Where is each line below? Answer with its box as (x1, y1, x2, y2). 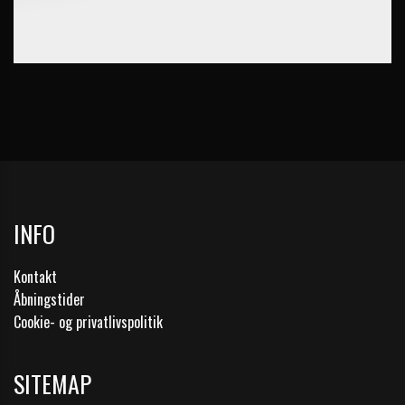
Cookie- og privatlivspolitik (14, 311, 163, 333)
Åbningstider (14, 288, 85, 310)
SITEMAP (14, 366, 91, 401)
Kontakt (14, 266, 57, 287)
